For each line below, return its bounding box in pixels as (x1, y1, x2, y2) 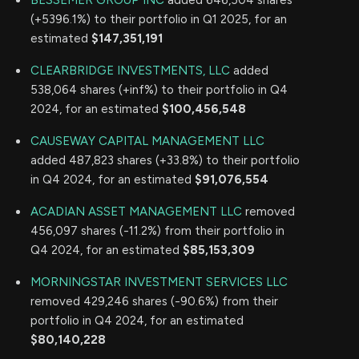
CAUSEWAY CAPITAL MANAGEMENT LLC (30, 134, 264, 148)
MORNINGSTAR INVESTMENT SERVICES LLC (30, 275, 288, 289)
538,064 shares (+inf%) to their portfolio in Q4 (30, 83, 288, 97)
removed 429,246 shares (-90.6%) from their (30, 294, 278, 309)
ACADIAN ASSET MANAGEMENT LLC (30, 204, 242, 219)
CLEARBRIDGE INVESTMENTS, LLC (30, 63, 230, 78)
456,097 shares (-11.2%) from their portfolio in (30, 224, 284, 238)
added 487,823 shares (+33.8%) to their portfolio (30, 153, 300, 167)
